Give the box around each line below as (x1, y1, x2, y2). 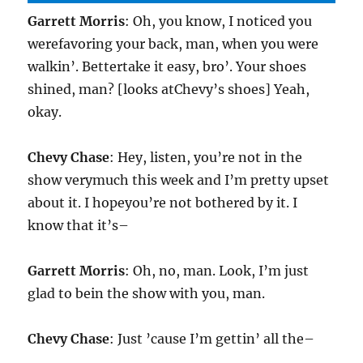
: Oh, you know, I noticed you (125, 13, 313, 30)
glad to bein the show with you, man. (28, 285, 266, 302)
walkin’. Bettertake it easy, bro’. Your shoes (28, 58, 307, 75)
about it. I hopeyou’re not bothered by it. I (28, 194, 298, 211)
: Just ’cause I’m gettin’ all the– (109, 331, 315, 348)
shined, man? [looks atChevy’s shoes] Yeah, (28, 81, 310, 98)
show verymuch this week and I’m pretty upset (28, 172, 330, 189)
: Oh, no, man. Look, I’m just (125, 263, 310, 280)
